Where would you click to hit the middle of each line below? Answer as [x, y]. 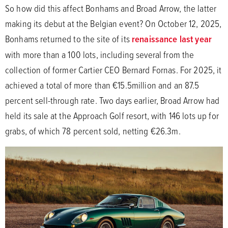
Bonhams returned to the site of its [69, 38]
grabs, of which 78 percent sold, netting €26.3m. [93, 131]
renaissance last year [172, 39]
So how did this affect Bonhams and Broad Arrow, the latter [111, 8]
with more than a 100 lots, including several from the [100, 54]
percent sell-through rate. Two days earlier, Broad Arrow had [112, 100]
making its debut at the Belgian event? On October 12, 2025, [113, 23]
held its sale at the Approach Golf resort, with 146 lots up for [112, 115]
